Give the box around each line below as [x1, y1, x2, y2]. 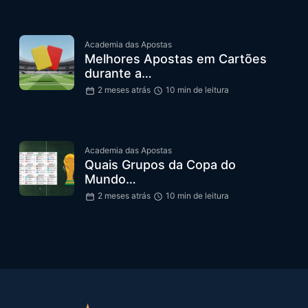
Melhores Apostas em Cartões [85, 52, 267, 66]
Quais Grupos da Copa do [85, 157, 236, 172]
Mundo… [85, 172, 136, 186]
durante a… [85, 66, 152, 80]
